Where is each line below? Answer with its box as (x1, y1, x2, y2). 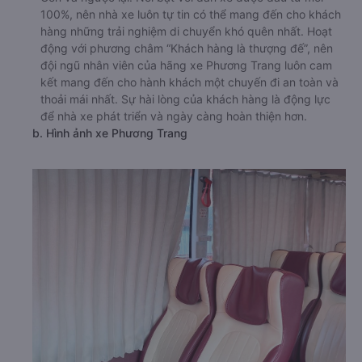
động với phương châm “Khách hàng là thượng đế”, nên (40, 41, 333, 55)
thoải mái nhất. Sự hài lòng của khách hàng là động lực (40, 92, 330, 106)
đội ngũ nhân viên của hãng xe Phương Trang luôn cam (40, 58, 332, 72)
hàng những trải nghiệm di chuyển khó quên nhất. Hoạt (40, 24, 332, 38)
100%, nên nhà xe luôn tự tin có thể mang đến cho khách (40, 7, 341, 21)
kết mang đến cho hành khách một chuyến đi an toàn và (40, 75, 339, 89)
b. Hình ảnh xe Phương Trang (32, 126, 187, 140)
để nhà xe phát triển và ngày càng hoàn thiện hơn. (40, 109, 307, 123)
